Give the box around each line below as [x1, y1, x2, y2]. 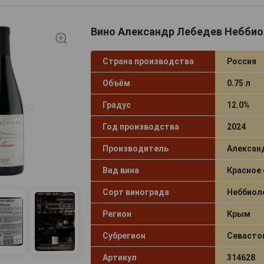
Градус [102, 100, 131, 110]
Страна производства [102, 56, 194, 66]
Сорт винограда [102, 187, 169, 197]
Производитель [102, 143, 169, 153]
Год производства [102, 121, 179, 131]
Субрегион [102, 230, 146, 240]
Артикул [102, 252, 137, 262]
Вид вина [102, 165, 139, 175]
